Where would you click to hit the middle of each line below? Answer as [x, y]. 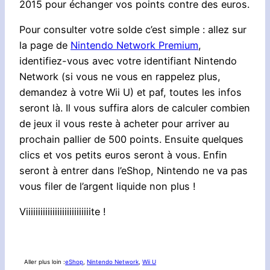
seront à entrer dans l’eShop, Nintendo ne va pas [133, 170]
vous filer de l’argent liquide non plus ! [108, 186]
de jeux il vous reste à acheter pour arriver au [124, 123]
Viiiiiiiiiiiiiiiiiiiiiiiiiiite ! [63, 212]
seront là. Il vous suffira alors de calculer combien [135, 108]
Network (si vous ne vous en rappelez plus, [120, 76]
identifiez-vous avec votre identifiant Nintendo [128, 61]
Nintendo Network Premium [134, 45]
